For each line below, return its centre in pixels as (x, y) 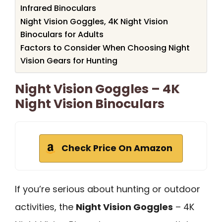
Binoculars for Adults (62, 34)
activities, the (45, 207)
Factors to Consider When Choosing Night (105, 48)
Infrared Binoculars (58, 8)
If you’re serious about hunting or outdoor (108, 189)
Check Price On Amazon (117, 148)
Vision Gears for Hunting (69, 60)
